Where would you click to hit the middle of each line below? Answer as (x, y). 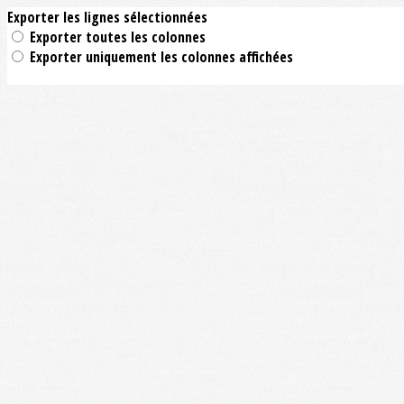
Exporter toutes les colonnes (118, 37)
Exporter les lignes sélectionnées (107, 17)
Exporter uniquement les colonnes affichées (161, 57)
